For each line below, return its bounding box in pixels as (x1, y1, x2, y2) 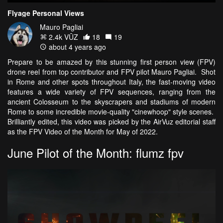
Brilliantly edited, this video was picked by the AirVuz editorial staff (7, 116, 216, 126)
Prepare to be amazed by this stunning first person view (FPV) (7, 56, 216, 67)
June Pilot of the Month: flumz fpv (7, 143, 184, 161)
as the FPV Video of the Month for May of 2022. (7, 126, 162, 136)
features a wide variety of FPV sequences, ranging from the (7, 86, 216, 97)
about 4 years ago (47, 41, 106, 52)
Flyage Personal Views (7, 7, 84, 18)
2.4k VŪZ (47, 31, 78, 42)
